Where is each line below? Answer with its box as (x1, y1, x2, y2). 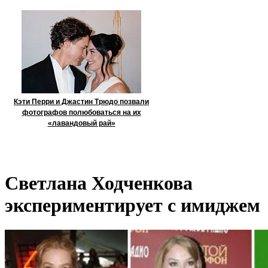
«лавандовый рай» (47, 119, 115, 127)
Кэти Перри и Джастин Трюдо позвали (14, 98, 149, 106)
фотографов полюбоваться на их (22, 108, 141, 117)
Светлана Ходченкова (5, 172, 193, 194)
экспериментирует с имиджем (5, 194, 260, 217)
